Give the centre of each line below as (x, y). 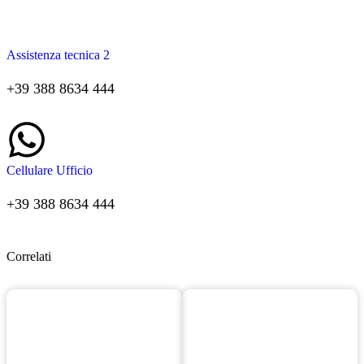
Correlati (29, 257)
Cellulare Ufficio (50, 171)
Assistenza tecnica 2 (58, 55)
